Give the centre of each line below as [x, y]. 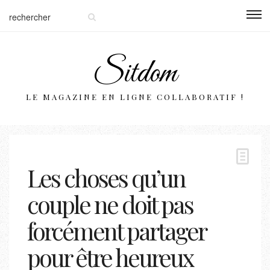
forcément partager [116, 231]
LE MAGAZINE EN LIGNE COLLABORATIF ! [135, 97]
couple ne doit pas [110, 204]
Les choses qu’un [106, 177]
